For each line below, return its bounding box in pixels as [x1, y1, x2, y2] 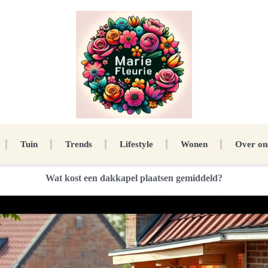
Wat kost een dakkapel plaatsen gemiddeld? [45, 173, 223, 184]
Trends [65, 139, 92, 150]
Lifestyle [119, 139, 153, 150]
